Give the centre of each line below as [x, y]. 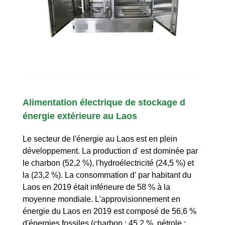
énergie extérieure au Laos [80, 116]
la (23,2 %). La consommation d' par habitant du [107, 175]
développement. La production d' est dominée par [110, 151]
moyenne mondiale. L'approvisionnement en [101, 199]
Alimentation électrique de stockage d [104, 102]
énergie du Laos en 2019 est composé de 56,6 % [109, 211]
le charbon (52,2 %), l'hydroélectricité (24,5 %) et [108, 163]
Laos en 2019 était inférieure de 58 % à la [96, 187]
